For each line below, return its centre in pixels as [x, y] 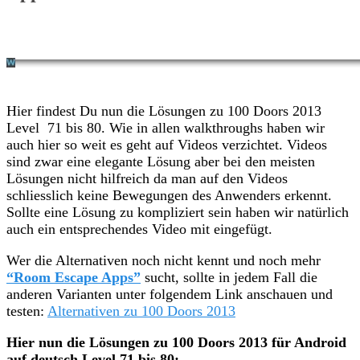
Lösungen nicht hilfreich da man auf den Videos [147, 178]
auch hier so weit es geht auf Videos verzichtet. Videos [167, 144]
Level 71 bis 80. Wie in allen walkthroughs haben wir [166, 127]
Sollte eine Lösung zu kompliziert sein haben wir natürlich [178, 212]
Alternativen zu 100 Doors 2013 [141, 311]
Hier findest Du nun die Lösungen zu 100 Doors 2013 [164, 110]
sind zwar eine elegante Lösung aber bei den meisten [161, 161]
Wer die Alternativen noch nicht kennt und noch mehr [164, 260]
